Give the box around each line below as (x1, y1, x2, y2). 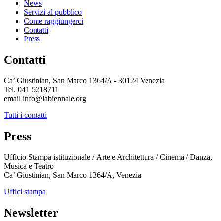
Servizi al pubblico (24, 8, 82, 17)
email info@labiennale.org (4, 94, 86, 103)
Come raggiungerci (24, 17, 83, 26)
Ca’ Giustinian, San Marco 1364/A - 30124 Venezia (4, 76, 165, 85)
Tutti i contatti (4, 111, 47, 120)
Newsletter (4, 206, 58, 219)
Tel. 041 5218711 (4, 85, 59, 94)
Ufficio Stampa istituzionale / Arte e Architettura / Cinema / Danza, (4, 152, 212, 161)
